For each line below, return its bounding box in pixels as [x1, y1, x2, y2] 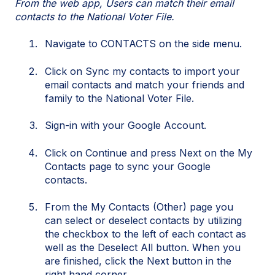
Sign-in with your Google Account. [45, 119, 206, 132]
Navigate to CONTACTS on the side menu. [45, 37, 242, 50]
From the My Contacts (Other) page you [45, 201, 233, 214]
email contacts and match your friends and [45, 78, 244, 91]
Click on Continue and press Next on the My [45, 146, 252, 159]
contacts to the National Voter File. [15, 10, 174, 23]
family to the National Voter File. [45, 91, 194, 104]
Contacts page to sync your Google [45, 160, 211, 172]
